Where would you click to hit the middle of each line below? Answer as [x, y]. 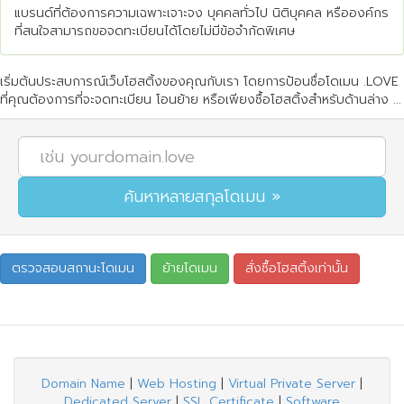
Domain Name [83, 384]
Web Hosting [177, 384]
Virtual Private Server [292, 384]
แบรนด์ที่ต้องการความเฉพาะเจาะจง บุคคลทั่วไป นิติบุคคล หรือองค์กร [202, 13]
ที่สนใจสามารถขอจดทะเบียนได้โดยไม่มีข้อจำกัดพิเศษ [155, 31]
